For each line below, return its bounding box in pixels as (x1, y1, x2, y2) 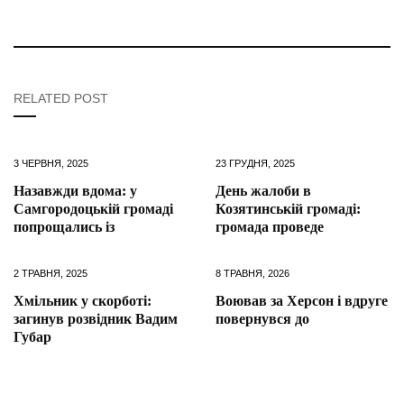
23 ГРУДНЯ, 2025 (216, 157, 295, 169)
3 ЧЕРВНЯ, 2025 (14, 157, 88, 169)
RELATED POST (14, 90, 108, 106)
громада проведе (216, 218, 324, 234)
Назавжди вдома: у (14, 182, 137, 198)
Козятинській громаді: (216, 200, 361, 216)
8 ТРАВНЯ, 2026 (216, 267, 289, 279)
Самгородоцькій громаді (14, 200, 173, 216)
